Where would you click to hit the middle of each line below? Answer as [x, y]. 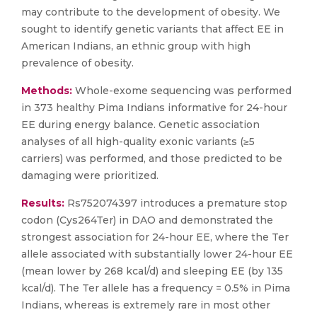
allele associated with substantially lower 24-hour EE [157, 254]
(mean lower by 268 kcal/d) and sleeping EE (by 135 [152, 271]
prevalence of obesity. [77, 63]
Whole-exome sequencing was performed [183, 91]
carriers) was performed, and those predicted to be [152, 158]
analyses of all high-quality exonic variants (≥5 [138, 142]
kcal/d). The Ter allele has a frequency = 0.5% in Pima [156, 288]
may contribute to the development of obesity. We [151, 12]
